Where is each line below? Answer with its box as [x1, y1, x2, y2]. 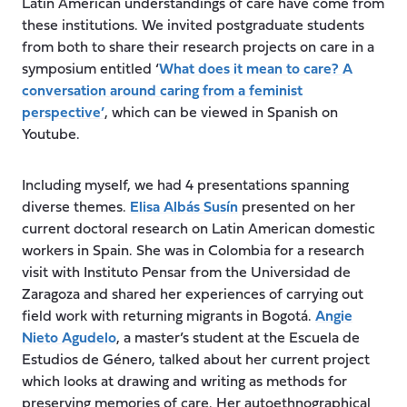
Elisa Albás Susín [130, 200, 238, 215]
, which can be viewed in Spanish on [104, 105, 338, 121]
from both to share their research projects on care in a [22, 40, 374, 55]
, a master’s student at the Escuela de [116, 331, 360, 346]
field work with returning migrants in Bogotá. [22, 309, 315, 324]
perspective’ [22, 105, 104, 121]
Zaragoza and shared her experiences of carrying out [22, 287, 363, 303]
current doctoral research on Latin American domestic [22, 222, 375, 237]
